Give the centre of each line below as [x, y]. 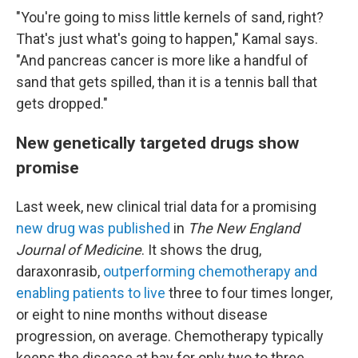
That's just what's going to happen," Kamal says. [167, 38]
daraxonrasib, [60, 271]
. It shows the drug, [201, 249]
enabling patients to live [91, 292]
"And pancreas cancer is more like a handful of [162, 60]
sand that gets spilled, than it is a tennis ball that [167, 82]
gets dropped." [62, 103]
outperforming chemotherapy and [210, 271]
